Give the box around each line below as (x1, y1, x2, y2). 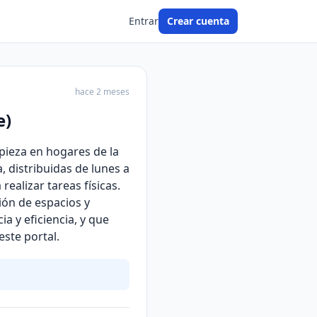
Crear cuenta (167, 14, 229, 28)
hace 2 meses (75, 86, 129, 98)
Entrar (129, 14, 158, 28)
